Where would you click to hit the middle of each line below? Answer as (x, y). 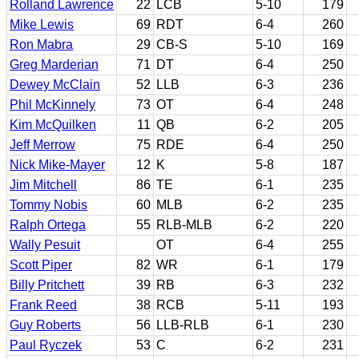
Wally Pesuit (45, 245)
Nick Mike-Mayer (57, 165)
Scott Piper (41, 265)
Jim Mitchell (43, 185)
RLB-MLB (184, 225)
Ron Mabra (41, 44)
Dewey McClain (55, 85)
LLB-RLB (183, 325)
